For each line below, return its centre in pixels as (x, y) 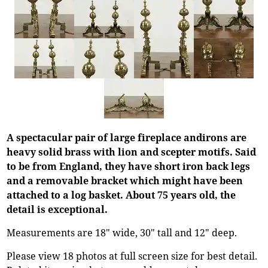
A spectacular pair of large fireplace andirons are (127, 137)
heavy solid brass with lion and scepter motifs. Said (132, 152)
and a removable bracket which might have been (125, 180)
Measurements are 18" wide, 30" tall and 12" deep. (122, 232)
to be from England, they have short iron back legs (129, 166)
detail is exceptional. (57, 209)
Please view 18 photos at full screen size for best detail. (132, 256)
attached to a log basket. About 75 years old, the (121, 195)
